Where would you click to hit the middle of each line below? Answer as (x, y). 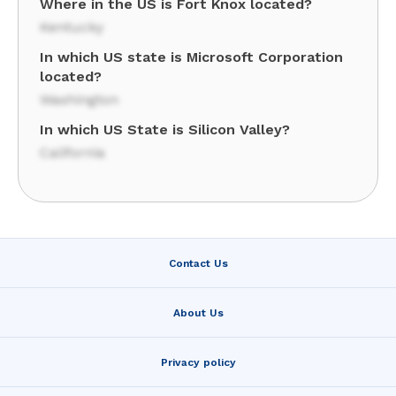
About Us (198, 312)
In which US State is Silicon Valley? (165, 129)
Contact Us (198, 263)
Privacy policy (198, 362)
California (72, 152)
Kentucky (72, 27)
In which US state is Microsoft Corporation (191, 57)
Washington (79, 99)
